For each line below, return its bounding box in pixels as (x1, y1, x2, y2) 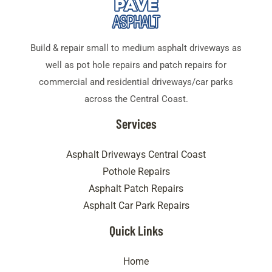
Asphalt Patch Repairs (89, 183, 183, 195)
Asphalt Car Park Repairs (83, 200, 189, 212)
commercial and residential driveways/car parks (39, 76, 233, 88)
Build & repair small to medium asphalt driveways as (30, 42, 242, 54)
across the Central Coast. (84, 93, 188, 105)
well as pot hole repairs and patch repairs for (46, 59, 226, 71)
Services (115, 115, 157, 132)
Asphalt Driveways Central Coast (66, 149, 206, 161)
